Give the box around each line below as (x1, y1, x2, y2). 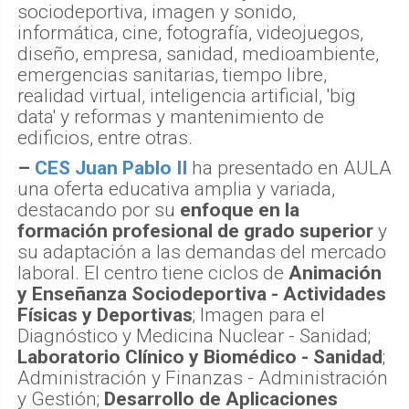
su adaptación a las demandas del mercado (17, 240, 386, 263)
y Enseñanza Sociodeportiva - (17, 282, 278, 305)
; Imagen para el (193, 303, 325, 326)
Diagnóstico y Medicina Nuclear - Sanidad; (17, 324, 371, 347)
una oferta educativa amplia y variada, (17, 177, 335, 200)
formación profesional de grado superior (17, 219, 373, 242)
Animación (288, 261, 382, 284)
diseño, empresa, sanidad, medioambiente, (17, 42, 379, 65)
